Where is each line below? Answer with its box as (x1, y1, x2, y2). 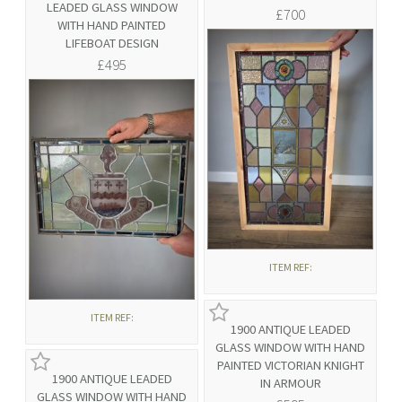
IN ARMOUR (259, 375, 321, 392)
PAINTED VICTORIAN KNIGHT (216, 357, 364, 374)
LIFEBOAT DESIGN (65, 35, 159, 52)
